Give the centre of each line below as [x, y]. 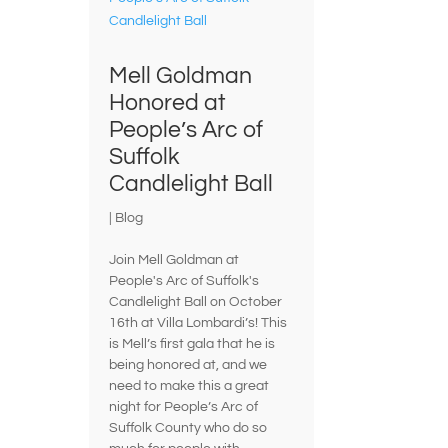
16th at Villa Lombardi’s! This [198, 323]
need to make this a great [189, 386]
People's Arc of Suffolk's [184, 281]
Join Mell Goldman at [174, 260]
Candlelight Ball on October [196, 302]
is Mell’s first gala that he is [192, 344]
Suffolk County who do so [188, 428]
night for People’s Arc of [184, 407]
